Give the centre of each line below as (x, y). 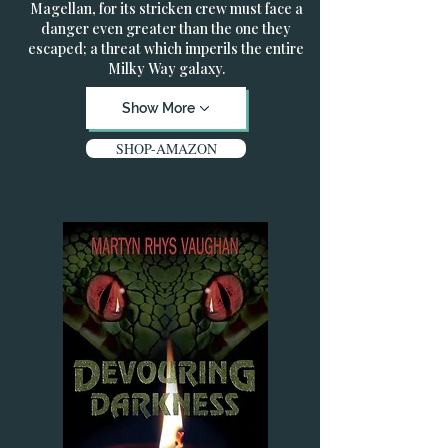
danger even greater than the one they (166, 28)
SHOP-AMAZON (166, 148)
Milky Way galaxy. (166, 68)
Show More (158, 108)
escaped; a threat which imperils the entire (166, 48)
